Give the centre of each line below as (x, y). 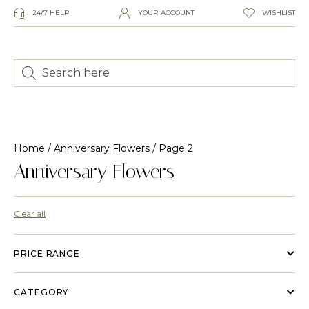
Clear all (30, 213)
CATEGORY (41, 292)
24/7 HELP (51, 13)
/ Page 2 (171, 148)
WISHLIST (279, 13)
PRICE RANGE (47, 253)
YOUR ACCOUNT (166, 13)
